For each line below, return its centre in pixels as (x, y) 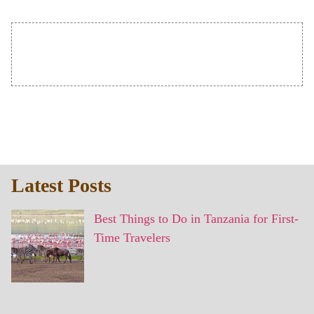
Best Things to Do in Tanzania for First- (196, 219)
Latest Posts (61, 185)
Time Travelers (132, 238)
